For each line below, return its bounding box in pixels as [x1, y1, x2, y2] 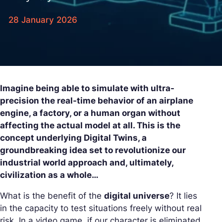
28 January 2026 [8, 14, 77, 25]
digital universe [104, 190, 169, 201]
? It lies [169, 190, 197, 201]
